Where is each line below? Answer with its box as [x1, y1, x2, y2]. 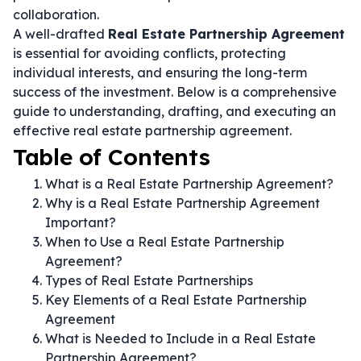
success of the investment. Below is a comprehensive [13, 84, 337, 100]
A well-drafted [13, 26, 108, 42]
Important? [45, 214, 116, 230]
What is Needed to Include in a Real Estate [45, 330, 316, 346]
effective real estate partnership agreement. [13, 122, 292, 139]
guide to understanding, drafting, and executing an [13, 103, 336, 119]
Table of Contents [13, 143, 210, 171]
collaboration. [13, 6, 99, 23]
